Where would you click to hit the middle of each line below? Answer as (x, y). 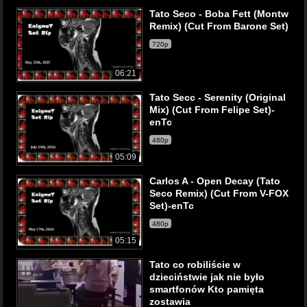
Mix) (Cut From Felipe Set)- (212, 110)
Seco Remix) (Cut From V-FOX (219, 193)
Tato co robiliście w (195, 265)
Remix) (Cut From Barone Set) (219, 26)
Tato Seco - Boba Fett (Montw (219, 14)
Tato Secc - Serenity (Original (218, 97)
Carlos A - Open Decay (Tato (215, 181)
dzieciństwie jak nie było (207, 277)
